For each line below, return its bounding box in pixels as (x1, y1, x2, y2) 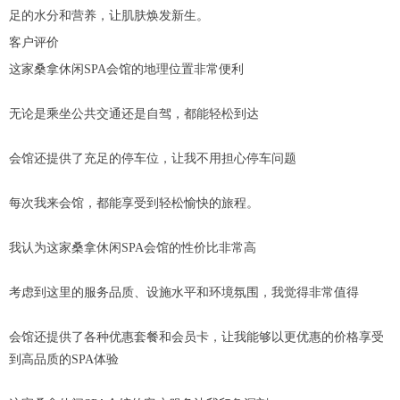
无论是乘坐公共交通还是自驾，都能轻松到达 (9, 107, 259, 121)
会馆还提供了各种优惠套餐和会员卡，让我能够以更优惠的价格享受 (9, 330, 384, 345)
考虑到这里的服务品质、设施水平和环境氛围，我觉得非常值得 (9, 286, 359, 300)
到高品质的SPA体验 (9, 353, 119, 367)
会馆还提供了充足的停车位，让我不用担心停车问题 (9, 152, 296, 166)
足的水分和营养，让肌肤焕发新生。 (9, 9, 209, 23)
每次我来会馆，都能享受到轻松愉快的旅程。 (9, 196, 259, 211)
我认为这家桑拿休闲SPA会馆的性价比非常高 (9, 241, 256, 255)
